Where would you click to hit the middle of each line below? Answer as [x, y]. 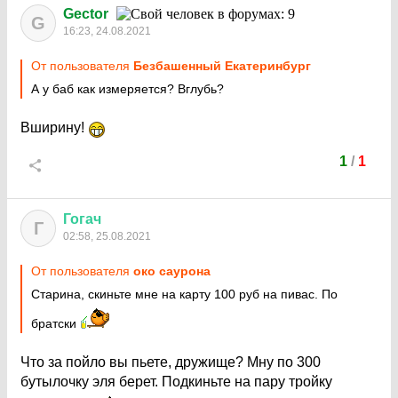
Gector [86, 14]
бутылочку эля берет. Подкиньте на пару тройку [176, 382]
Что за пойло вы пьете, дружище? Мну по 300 [171, 362]
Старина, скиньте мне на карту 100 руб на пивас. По [184, 294]
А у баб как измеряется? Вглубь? [127, 89]
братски [56, 323]
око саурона [172, 271]
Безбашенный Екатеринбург [222, 66]
